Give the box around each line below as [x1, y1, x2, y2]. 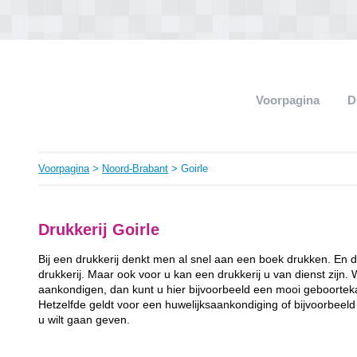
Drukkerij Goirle [38, 221, 160, 238]
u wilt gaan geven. [38, 313, 131, 326]
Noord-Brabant [102, 163, 169, 175]
